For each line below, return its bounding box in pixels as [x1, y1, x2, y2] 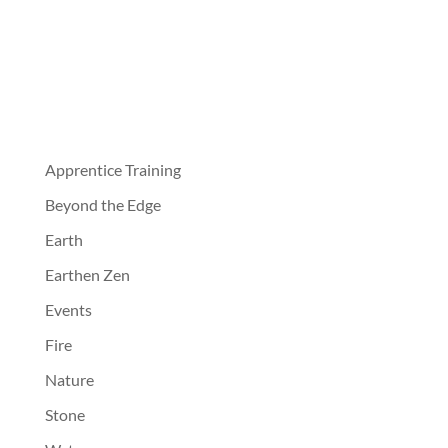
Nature [44, 370, 94, 390]
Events [44, 300, 92, 320]
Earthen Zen [44, 265, 130, 285]
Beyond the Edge [44, 195, 161, 215]
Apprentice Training [44, 160, 181, 180]
